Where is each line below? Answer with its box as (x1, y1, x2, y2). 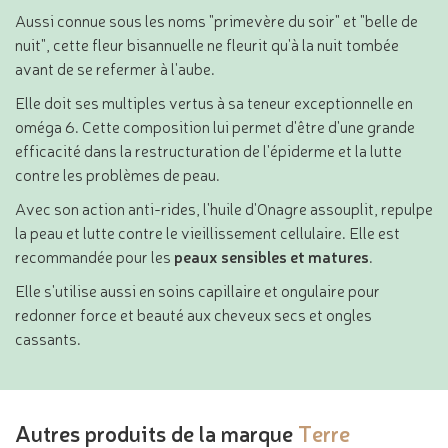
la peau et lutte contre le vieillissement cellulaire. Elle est (15, 221, 400, 244)
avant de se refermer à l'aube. (15, 57, 215, 80)
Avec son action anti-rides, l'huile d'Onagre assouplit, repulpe (15, 197, 433, 220)
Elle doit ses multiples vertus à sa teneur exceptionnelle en (15, 91, 413, 114)
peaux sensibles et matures (171, 245, 369, 268)
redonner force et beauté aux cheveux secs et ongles (15, 303, 372, 326)
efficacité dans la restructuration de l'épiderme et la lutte (15, 139, 402, 162)
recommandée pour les (15, 245, 171, 268)
